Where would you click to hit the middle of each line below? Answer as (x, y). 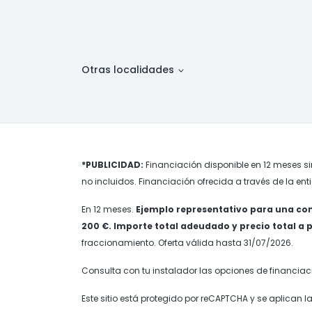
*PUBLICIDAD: (112, 165)
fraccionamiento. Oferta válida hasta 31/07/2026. (187, 243)
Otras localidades (129, 70)
